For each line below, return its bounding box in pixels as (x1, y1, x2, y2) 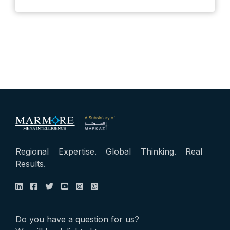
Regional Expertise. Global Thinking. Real (15, 146, 202, 157)
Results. (15, 159, 46, 169)
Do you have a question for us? (15, 214, 139, 225)
